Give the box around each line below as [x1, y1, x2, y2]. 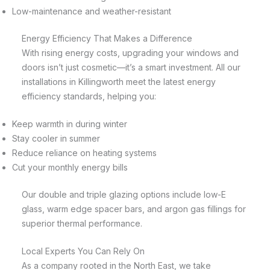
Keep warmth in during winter [12, 118, 127, 129]
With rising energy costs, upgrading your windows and [22, 47, 239, 58]
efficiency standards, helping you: [22, 90, 156, 101]
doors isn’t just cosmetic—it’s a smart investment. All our [22, 61, 240, 72]
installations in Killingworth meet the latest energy [22, 76, 216, 87]
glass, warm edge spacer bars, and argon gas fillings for [22, 203, 246, 214]
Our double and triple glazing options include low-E [22, 189, 226, 199]
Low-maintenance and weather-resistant [12, 5, 171, 16]
